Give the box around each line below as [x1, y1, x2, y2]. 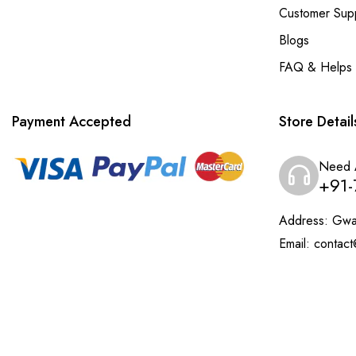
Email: [279, 234, 310, 253]
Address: [279, 211, 328, 230]
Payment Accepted [12, 111, 131, 132]
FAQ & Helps [279, 58, 352, 76]
